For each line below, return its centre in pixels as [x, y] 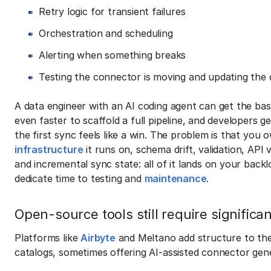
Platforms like [48, 237]
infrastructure [49, 149]
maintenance [175, 178]
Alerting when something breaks [113, 55]
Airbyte [98, 237]
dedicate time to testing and [80, 178]
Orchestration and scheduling [106, 33]
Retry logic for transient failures [112, 11]
